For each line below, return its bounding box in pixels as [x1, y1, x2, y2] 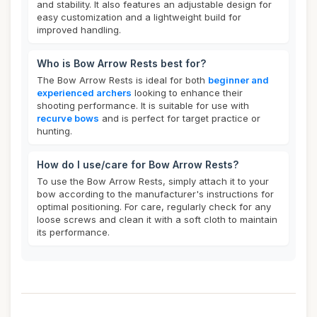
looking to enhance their [132, 87, 243, 98]
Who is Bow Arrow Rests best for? [37, 57, 206, 69]
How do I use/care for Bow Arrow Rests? [37, 158, 238, 171]
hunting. [37, 125, 72, 137]
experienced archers [37, 87, 132, 98]
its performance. [37, 226, 110, 238]
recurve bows [37, 113, 99, 124]
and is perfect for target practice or [99, 113, 260, 124]
